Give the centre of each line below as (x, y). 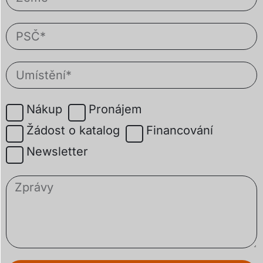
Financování (180, 131)
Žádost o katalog (73, 131)
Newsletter (57, 152)
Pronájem (115, 109)
